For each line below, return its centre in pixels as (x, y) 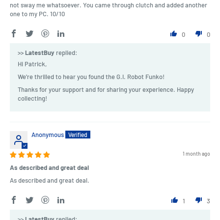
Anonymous (48, 135)
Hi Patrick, (32, 64)
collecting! (32, 98)
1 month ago (196, 154)
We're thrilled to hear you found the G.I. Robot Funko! (91, 77)
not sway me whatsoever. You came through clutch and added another (109, 5)
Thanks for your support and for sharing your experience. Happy (106, 90)
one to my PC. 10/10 (37, 14)
